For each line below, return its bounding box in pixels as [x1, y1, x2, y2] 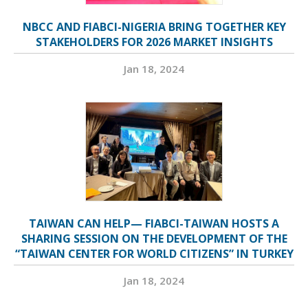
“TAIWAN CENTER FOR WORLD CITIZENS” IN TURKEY [14, 246, 294, 262]
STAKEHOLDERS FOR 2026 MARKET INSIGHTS [35, 34, 273, 50]
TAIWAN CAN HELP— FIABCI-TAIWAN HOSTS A [29, 216, 279, 232]
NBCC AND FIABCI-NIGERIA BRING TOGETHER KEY [22, 19, 286, 35]
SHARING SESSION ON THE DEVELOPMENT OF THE [21, 231, 287, 247]
